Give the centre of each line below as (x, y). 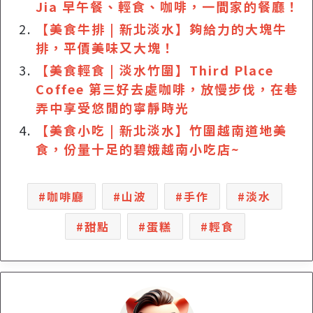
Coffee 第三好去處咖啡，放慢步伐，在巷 (167, 88)
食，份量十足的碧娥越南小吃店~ (138, 148)
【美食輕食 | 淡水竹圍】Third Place (155, 70)
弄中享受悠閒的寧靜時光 (112, 107)
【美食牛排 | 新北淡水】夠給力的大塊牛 (161, 28)
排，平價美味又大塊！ (105, 47)
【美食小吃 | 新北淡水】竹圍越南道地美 (161, 130)
